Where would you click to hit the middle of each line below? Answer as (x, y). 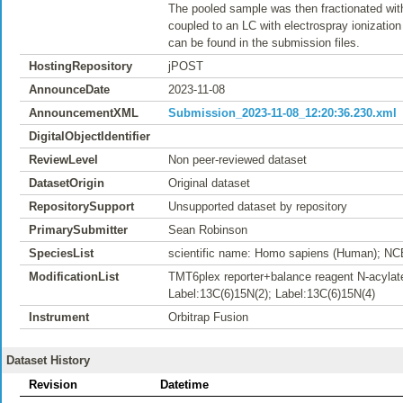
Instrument (59, 317)
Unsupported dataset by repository (258, 206)
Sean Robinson (208, 230)
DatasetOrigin (67, 183)
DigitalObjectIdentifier (90, 136)
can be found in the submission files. (264, 43)
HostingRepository (81, 66)
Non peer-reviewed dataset (237, 160)
